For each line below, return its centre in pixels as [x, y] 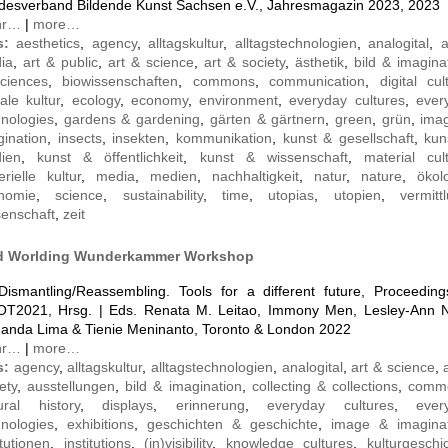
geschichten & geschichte [232, 424]
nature [381, 176]
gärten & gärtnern [267, 119]
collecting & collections [324, 386]
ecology [95, 100]
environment [239, 100]
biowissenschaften [120, 81]
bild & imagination [183, 386]
